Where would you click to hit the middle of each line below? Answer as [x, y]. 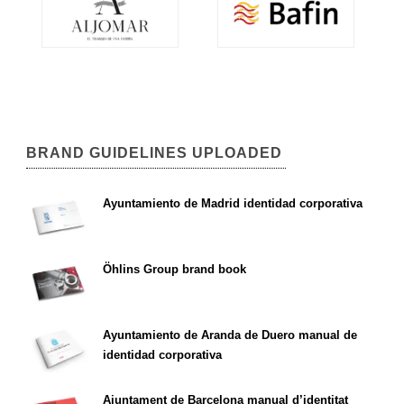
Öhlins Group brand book [174, 269]
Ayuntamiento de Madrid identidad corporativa [233, 204]
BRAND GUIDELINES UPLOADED [154, 153]
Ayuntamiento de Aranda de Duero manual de [230, 335]
